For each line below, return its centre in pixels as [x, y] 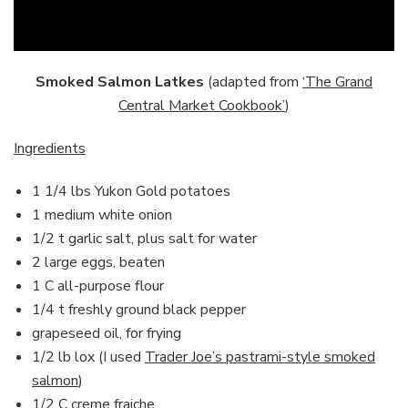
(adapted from [253, 82]
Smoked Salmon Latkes [120, 82]
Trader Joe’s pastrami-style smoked [260, 357]
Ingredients [50, 148]
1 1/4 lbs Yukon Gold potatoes [131, 191]
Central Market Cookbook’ [202, 105]
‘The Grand [337, 82]
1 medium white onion [102, 214]
